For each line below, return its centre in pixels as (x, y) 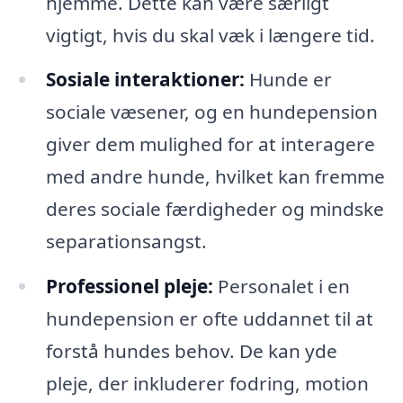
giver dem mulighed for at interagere (210, 144)
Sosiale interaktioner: (145, 80)
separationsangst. (126, 242)
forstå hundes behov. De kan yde (191, 351)
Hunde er (288, 80)
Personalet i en (281, 287)
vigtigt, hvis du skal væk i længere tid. (210, 35)
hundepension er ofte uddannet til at (209, 319)
